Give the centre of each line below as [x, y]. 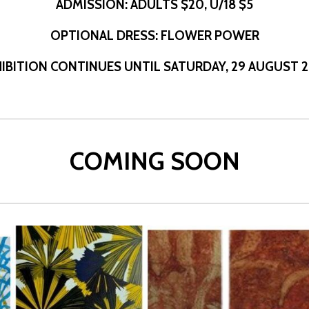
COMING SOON [154, 161]
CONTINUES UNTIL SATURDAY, [139, 67]
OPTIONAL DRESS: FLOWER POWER [154, 36]
